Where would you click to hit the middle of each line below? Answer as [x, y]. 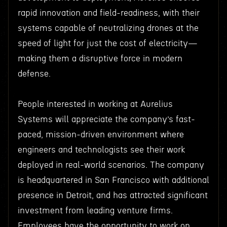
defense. [34, 74]
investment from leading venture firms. [95, 211]
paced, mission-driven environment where [101, 135]
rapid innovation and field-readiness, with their [108, 13]
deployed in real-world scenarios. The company [111, 165]
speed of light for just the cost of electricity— [107, 43]
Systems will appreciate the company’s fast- [106, 119]
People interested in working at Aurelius [95, 104]
